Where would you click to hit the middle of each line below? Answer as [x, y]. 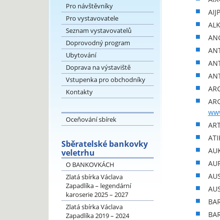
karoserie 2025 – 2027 [97, 194]
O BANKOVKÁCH [90, 165]
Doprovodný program [98, 43]
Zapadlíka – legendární [98, 186]
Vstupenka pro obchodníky [105, 80]
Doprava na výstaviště [98, 67]
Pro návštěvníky [89, 6]
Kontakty [79, 92]
